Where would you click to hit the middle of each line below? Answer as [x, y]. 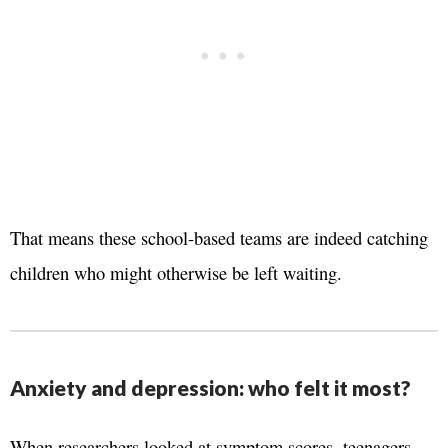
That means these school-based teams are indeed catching [219, 238]
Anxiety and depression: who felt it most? [210, 388]
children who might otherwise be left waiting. [176, 273]
